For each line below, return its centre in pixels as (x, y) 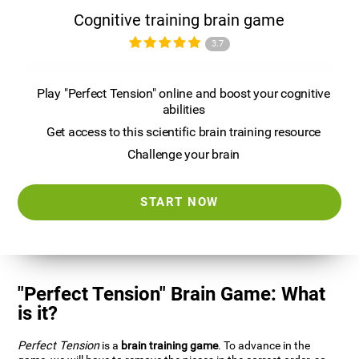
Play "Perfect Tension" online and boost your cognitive (183, 94)
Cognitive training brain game (179, 20)
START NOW (179, 202)
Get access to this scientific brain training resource (184, 132)
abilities (184, 110)
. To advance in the (264, 346)
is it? (38, 314)
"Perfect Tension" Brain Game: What (172, 294)
